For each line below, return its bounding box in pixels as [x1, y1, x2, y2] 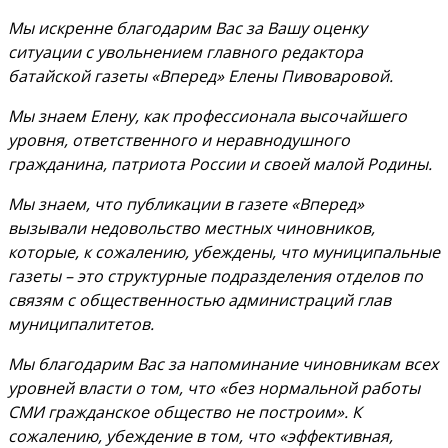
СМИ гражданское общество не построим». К [8, 400, 362, 423]
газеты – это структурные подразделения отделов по [8, 264, 423, 287]
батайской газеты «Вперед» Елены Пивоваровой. [8, 64, 393, 87]
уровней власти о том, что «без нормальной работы [8, 376, 420, 399]
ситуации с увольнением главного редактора [8, 40, 363, 63]
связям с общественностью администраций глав [8, 288, 391, 311]
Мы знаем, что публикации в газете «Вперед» [8, 192, 364, 215]
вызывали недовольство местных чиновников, [8, 216, 375, 239]
